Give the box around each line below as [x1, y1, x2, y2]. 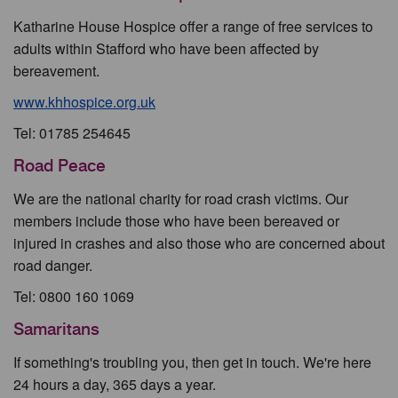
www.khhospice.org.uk [13, 92, 155, 112]
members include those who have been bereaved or [13, 211, 339, 231]
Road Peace [13, 155, 106, 176]
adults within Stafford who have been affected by [13, 38, 319, 59]
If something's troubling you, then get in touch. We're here [13, 352, 371, 372]
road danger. [13, 255, 92, 275]
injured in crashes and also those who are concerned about [13, 233, 385, 253]
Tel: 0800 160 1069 [13, 286, 134, 306]
